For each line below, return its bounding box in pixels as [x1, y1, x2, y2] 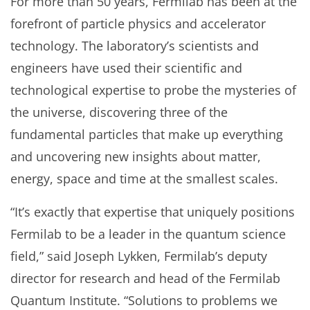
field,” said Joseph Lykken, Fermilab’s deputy [10, 248, 267, 264]
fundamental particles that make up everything [10, 126, 283, 143]
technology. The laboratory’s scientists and [10, 37, 259, 54]
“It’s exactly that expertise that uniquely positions [10, 203, 295, 220]
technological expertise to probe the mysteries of [10, 82, 296, 98]
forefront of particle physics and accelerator [10, 15, 266, 32]
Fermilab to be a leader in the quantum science [10, 226, 286, 242]
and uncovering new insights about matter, [10, 148, 261, 165]
